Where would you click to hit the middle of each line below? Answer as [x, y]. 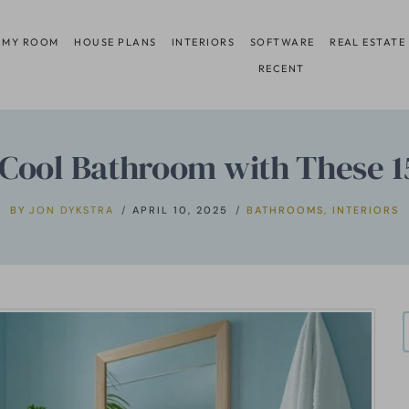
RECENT [281, 68]
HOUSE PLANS [115, 42]
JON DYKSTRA [72, 210]
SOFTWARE [282, 42]
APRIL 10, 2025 [181, 210]
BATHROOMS [286, 210]
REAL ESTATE [368, 42]
